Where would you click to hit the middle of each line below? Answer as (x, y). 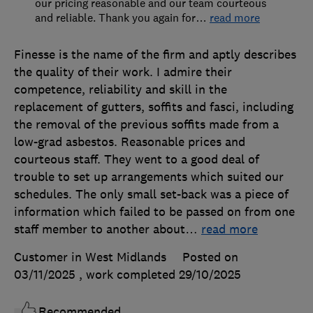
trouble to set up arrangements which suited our (149, 177)
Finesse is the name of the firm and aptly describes (155, 55)
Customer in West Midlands (90, 257)
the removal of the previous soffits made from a (146, 125)
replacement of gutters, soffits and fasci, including (154, 107)
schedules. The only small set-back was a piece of (151, 195)
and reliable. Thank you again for (115, 18)
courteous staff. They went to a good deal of (137, 160)
